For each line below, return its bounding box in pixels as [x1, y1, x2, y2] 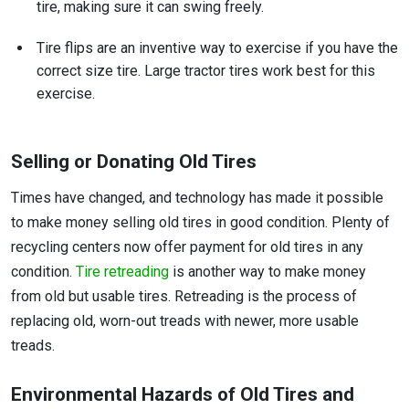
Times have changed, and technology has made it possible [11, 189, 383, 207]
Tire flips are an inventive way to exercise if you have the [37, 39, 398, 58]
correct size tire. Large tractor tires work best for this [37, 62, 375, 80]
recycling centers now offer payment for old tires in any [11, 238, 363, 257]
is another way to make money [169, 263, 366, 281]
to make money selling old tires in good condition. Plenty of [11, 214, 390, 232]
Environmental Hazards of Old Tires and [11, 383, 354, 406]
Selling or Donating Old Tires [11, 151, 257, 173]
